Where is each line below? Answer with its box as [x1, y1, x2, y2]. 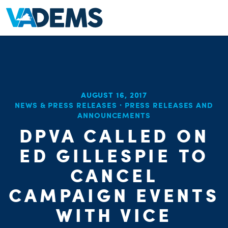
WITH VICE [56, 204, 172, 226]
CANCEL [70, 164, 158, 186]
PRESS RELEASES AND [124, 100, 213, 110]
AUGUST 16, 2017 [80, 90, 148, 100]
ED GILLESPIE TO [19, 144, 209, 166]
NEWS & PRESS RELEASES [15, 100, 117, 110]
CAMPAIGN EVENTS [9, 184, 219, 206]
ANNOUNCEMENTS [77, 110, 151, 120]
